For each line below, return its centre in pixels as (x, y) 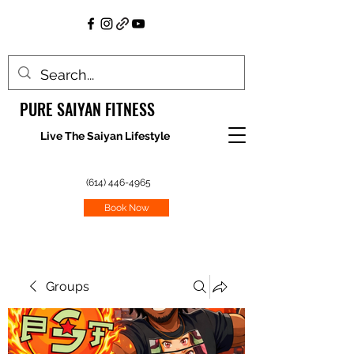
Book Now (126, 208)
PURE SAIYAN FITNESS (87, 109)
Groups (68, 286)
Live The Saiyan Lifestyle (105, 136)
